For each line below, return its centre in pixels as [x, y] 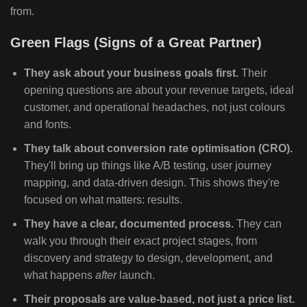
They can [258, 223]
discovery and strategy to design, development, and [148, 258]
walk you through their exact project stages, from [140, 241]
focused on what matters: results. [103, 199]
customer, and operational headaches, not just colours [155, 107]
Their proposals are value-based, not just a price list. [159, 299]
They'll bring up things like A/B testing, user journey [148, 165]
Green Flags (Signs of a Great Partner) [136, 42]
